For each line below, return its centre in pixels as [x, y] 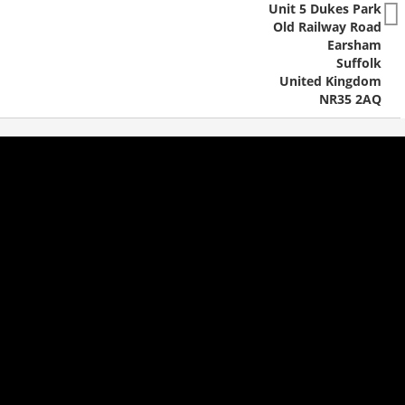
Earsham [354, 45]
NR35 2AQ [350, 99]
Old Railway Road [327, 27]
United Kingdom [330, 81]
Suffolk [359, 63]
